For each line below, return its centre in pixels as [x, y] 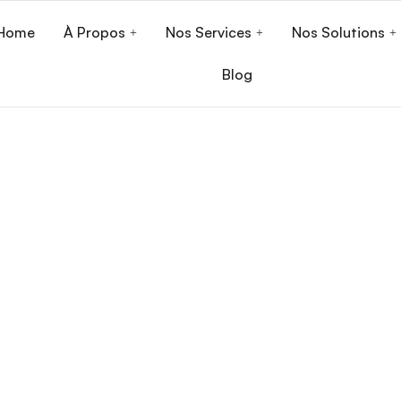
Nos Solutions [339, 32]
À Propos [95, 32]
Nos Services [209, 32]
